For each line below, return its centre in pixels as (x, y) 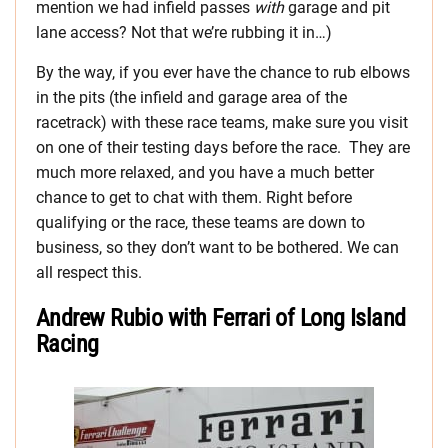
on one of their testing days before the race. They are (223, 147)
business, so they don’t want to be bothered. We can (217, 247)
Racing (67, 343)
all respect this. (89, 272)
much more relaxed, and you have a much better (205, 172)
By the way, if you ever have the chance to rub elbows (223, 72)
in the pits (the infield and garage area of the (191, 97)
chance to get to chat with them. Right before (194, 197)
